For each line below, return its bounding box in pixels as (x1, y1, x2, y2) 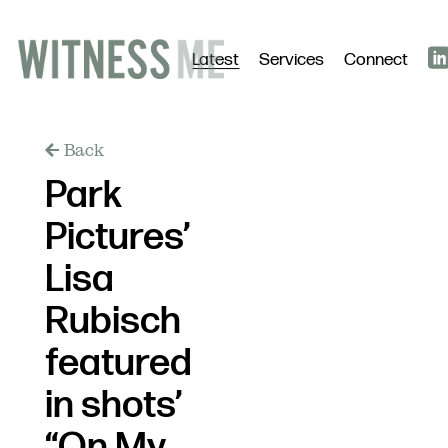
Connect (344, 49, 408, 71)
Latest (192, 49, 239, 71)
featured (44, 340, 192, 387)
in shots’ (44, 382, 181, 429)
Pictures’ (44, 214, 189, 261)
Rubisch (44, 298, 181, 345)
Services (259, 49, 324, 71)
